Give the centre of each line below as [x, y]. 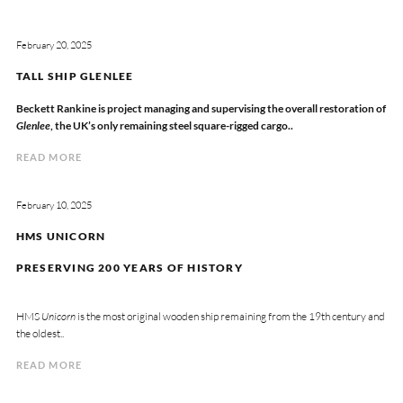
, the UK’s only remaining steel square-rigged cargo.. [171, 125]
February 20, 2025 [54, 45]
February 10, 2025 [54, 206]
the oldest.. [40, 333]
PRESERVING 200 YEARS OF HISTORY [131, 267]
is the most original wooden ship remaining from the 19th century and [230, 316]
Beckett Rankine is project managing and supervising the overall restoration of [201, 108]
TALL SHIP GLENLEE [75, 76]
